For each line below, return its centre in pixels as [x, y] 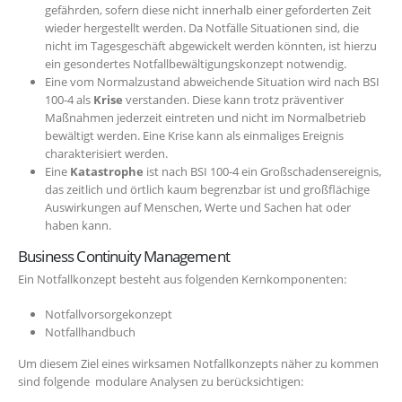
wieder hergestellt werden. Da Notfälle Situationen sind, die [201, 28]
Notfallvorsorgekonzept [109, 314]
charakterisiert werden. [107, 154]
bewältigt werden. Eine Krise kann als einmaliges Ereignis [194, 136]
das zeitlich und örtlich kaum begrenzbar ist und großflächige [207, 190]
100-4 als [69, 100]
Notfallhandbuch [90, 332]
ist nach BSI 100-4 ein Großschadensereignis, [262, 172]
